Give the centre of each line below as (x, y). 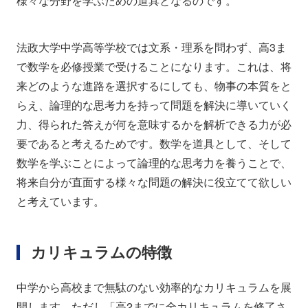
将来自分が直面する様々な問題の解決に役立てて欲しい (154, 182)
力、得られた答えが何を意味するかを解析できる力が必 (154, 124)
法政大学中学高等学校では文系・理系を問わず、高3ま (152, 47)
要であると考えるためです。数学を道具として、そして (154, 143)
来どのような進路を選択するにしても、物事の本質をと (154, 86)
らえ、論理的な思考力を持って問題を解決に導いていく (154, 105)
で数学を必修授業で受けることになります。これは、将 (154, 66)
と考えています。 (60, 201)
